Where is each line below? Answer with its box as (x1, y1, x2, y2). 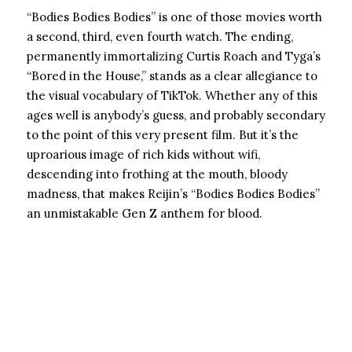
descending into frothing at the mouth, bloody (27, 167, 288, 181)
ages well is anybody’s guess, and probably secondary (27, 108, 325, 123)
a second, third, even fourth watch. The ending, (27, 29, 293, 44)
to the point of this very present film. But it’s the (27, 127, 299, 142)
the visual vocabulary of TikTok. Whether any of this (27, 88, 317, 103)
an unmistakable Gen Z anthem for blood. (27, 206, 262, 221)
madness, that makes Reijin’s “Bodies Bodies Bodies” (27, 186, 320, 201)
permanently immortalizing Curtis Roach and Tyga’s (27, 49, 321, 64)
